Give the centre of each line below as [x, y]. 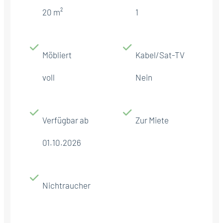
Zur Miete [152, 120]
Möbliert [57, 55]
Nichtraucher [66, 185]
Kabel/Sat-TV [160, 55]
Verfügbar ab [65, 120]
